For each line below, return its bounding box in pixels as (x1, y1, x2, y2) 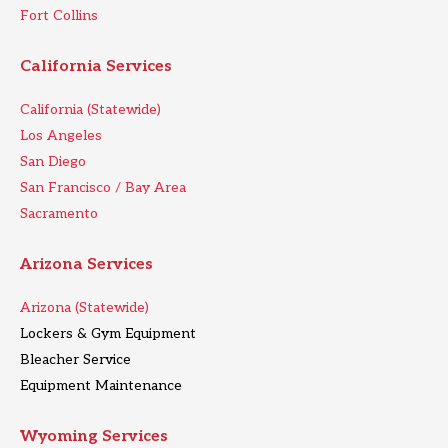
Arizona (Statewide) (20, 299, 149, 317)
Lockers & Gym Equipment (20, 325, 196, 343)
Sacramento (20, 205, 98, 223)
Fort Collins (20, 7, 98, 25)
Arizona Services (20, 255, 153, 275)
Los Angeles (20, 127, 102, 145)
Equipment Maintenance (20, 377, 182, 395)
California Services (20, 57, 172, 77)
